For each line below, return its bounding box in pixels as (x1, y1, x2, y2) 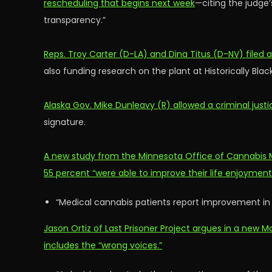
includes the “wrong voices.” (44, 239, 162, 251)
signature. (44, 116, 86, 128)
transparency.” (44, 14, 106, 26)
